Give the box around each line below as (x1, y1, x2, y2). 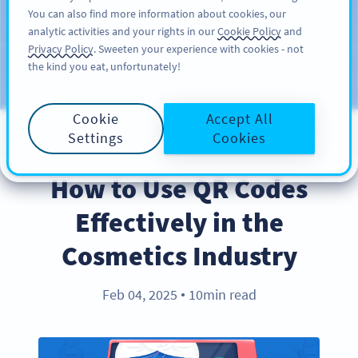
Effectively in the (74, 205, 284, 240)
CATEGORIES (201, 71, 267, 86)
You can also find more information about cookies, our (28, 6, 286, 21)
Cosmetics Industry (61, 238, 297, 273)
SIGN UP (242, 15, 282, 30)
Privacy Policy (28, 42, 93, 56)
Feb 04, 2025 (101, 285, 181, 304)
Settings (68, 129, 124, 147)
